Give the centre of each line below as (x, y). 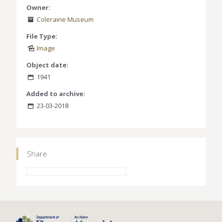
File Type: (42, 36)
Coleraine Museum (65, 20)
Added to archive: (56, 94)
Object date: (47, 65)
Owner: (38, 8)
